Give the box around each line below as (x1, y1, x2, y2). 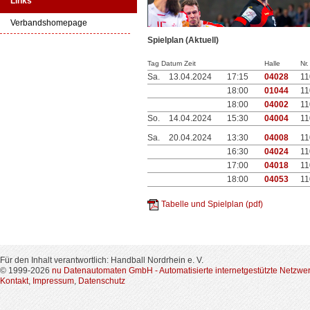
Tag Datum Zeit (147, 60, 196, 67)
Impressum (33, 276, 74, 286)
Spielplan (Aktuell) (147, 35, 219, 45)
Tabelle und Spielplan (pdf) (161, 199, 263, 209)
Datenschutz (78, 276, 125, 286)
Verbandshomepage (10, 18, 87, 28)
